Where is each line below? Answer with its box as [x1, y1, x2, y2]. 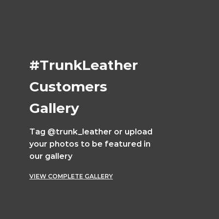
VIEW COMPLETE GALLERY [29, 173, 113, 180]
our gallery [29, 152, 72, 161]
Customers [29, 78, 107, 95]
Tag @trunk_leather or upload [29, 127, 153, 137]
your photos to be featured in [29, 139, 151, 149]
